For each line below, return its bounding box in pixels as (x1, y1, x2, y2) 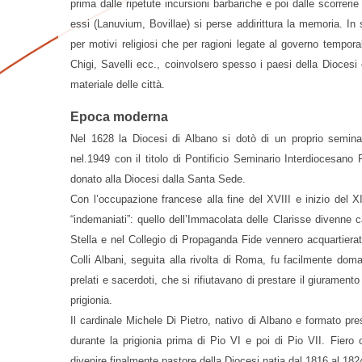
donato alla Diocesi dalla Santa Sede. (70, 172, 246, 185)
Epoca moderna (70, 109, 168, 124)
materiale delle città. (70, 78, 165, 90)
